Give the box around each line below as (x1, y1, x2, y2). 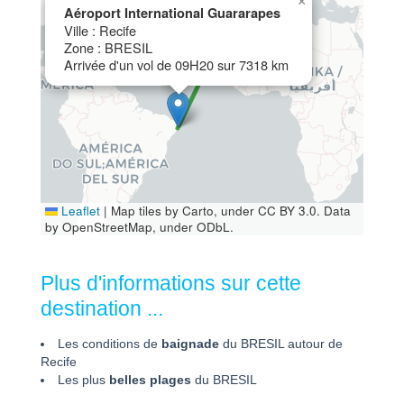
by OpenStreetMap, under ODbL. (45, 218, 234, 236)
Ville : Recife (64, 21, 136, 41)
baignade (161, 337, 219, 352)
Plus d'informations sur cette (41, 272, 301, 296)
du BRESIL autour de (218, 337, 343, 352)
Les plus (57, 373, 109, 388)
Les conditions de (57, 337, 161, 352)
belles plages (108, 373, 191, 388)
